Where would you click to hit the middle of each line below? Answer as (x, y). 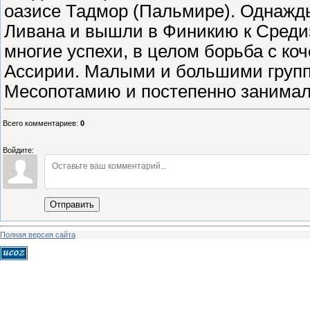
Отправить (72, 205)
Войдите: (18, 151)
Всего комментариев (39, 124)
